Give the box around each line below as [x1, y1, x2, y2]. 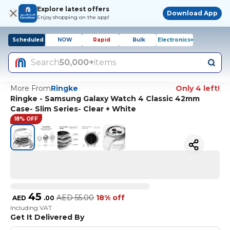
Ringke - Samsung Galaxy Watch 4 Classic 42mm [10, 94, 200, 103]
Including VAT [10, 203, 52, 212]
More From [10, 84, 51, 93]
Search [31, 57, 60, 67]
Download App [167, 9, 218, 17]
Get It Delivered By [10, 212, 84, 222]
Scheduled [12, 36, 44, 43]
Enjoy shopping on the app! [37, 14, 109, 21]
